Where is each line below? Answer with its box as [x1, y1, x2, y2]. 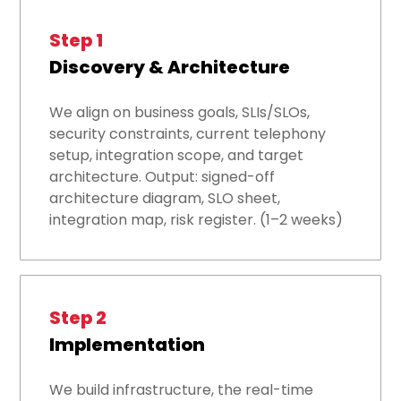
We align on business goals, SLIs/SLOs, [49, 102, 311, 124]
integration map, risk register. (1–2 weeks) [49, 209, 344, 231]
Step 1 [49, 28, 104, 54]
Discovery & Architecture [49, 55, 291, 81]
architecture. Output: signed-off [49, 166, 276, 188]
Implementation [49, 332, 206, 358]
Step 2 [49, 305, 107, 331]
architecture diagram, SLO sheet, [49, 188, 281, 209]
